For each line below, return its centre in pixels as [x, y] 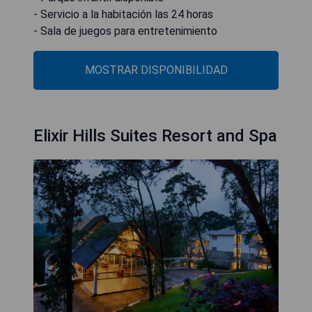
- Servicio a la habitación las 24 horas [123, 14]
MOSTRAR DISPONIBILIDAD [156, 70]
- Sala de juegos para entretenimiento [125, 31]
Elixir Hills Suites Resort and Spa [155, 135]
